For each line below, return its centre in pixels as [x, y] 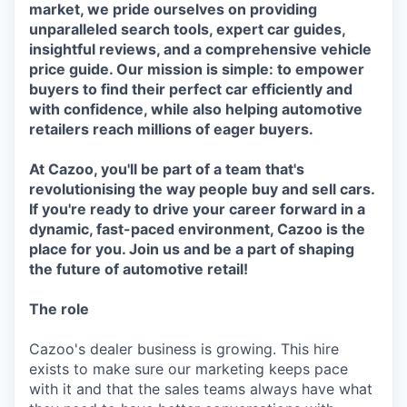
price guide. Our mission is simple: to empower [197, 69]
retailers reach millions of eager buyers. [171, 129]
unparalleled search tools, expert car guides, [187, 29]
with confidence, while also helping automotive [196, 109]
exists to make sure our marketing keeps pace [189, 369]
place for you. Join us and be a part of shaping [192, 249]
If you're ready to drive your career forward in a [197, 209]
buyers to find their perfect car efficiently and [191, 89]
